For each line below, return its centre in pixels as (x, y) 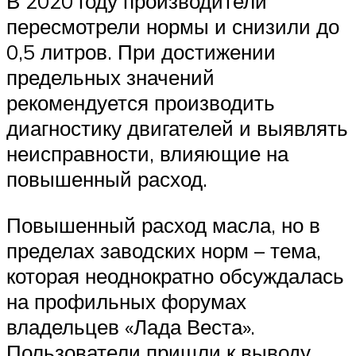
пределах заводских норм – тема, (164, 251)
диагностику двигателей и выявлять (177, 128)
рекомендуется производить (141, 103)
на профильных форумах (126, 302)
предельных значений (110, 77)
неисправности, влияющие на (147, 154)
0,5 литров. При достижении (141, 52)
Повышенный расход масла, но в (163, 225)
